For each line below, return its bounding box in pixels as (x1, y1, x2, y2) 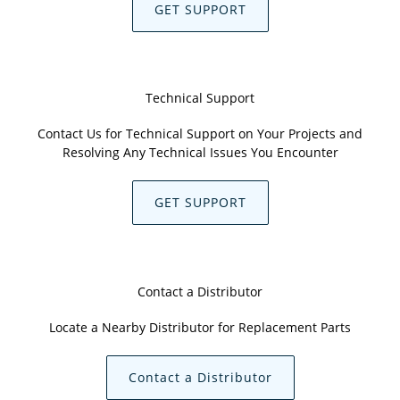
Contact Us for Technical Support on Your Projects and (37, 125, 362, 143)
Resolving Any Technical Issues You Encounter (62, 144, 338, 162)
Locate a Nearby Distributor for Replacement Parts (49, 319, 351, 337)
